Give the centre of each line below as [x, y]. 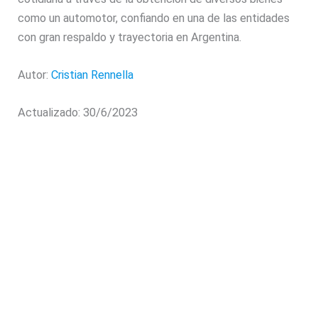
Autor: [35, 75]
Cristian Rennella [93, 75]
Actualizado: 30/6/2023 [78, 113]
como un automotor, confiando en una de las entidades [154, 18]
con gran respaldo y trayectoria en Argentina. [130, 37]
